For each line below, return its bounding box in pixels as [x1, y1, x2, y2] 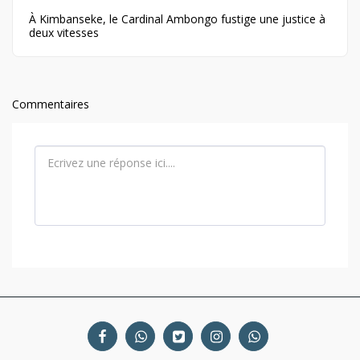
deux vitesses [29, 25, 99, 41]
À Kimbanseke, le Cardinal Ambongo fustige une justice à [29, 11, 325, 27]
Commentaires [12, 96, 89, 112]
